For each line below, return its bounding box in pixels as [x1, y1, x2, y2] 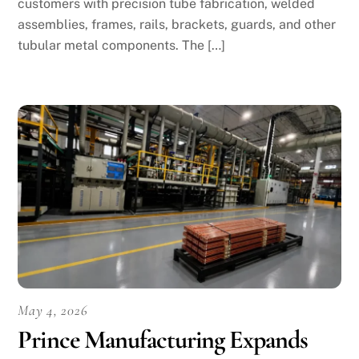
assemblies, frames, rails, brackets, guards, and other [18, 17, 337, 33]
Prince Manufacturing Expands [18, 324, 309, 356]
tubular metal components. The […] [18, 38, 226, 54]
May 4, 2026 [18, 301, 88, 320]
